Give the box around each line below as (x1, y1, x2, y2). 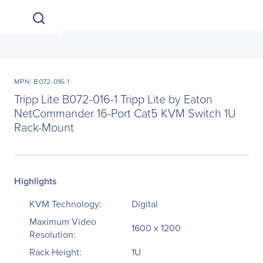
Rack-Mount (14, 119, 74, 135)
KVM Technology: (29, 197, 102, 210)
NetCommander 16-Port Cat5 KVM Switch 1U (14, 104, 236, 121)
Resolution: (29, 228, 76, 241)
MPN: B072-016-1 (14, 76, 69, 86)
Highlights (14, 174, 57, 188)
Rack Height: (29, 245, 82, 258)
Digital (131, 197, 158, 210)
